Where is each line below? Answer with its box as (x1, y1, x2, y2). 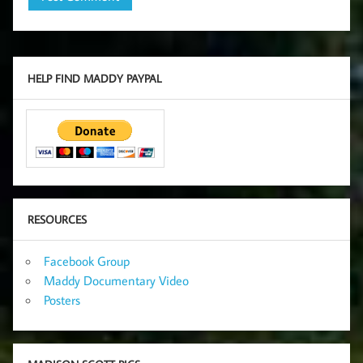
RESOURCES (27, 211, 87, 228)
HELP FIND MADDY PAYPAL (27, 70, 161, 87)
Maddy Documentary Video (44, 271, 189, 288)
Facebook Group (44, 252, 130, 269)
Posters (44, 291, 80, 308)
